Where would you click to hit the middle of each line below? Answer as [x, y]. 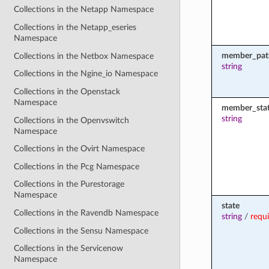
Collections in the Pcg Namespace [77, 166]
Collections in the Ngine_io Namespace [86, 74]
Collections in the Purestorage [69, 184]
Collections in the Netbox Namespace [84, 56]
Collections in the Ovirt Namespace [80, 149]
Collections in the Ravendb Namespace [86, 213]
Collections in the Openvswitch [72, 120]
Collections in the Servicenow [69, 249]
